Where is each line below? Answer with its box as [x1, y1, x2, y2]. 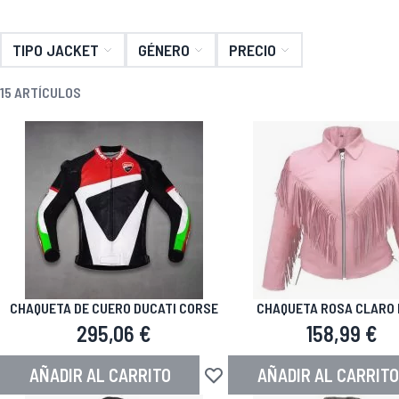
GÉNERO [138, 40, 190, 60]
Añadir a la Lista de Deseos [199, 371, 362, 396]
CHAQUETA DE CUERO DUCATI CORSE [10, 299, 218, 316]
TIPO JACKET [12, 40, 99, 60]
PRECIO [229, 40, 276, 60]
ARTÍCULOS [12, 84, 81, 101]
